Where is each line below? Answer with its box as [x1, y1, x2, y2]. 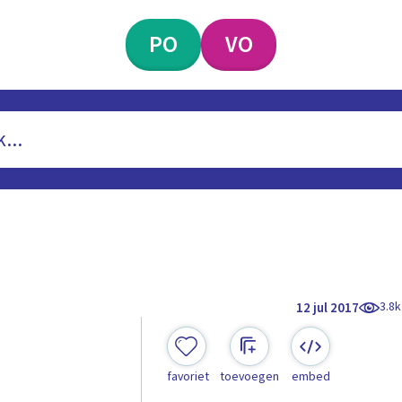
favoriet [166, 368, 209, 387]
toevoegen [219, 368, 279, 387]
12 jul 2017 [296, 298, 360, 318]
